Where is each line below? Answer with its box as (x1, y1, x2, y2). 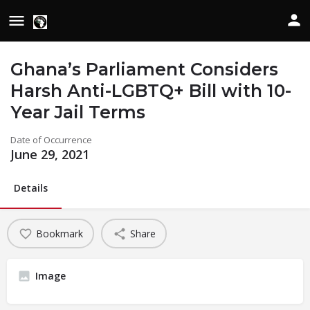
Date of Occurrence (10, 134, 92, 146)
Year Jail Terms (10, 102, 145, 122)
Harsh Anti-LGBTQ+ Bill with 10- (10, 80, 291, 101)
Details (14, 181, 48, 194)
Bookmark (35, 226, 83, 240)
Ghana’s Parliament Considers (10, 59, 278, 80)
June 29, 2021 (10, 146, 89, 163)
